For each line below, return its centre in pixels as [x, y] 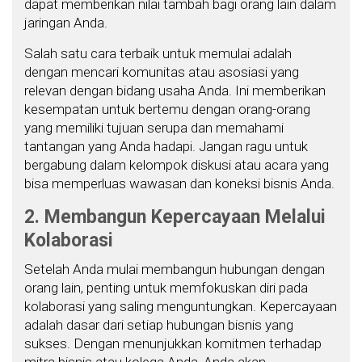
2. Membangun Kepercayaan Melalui [175, 217]
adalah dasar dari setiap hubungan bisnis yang [159, 324]
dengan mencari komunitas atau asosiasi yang [162, 72]
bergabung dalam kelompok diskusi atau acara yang [177, 164]
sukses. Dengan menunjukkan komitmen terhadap [173, 343]
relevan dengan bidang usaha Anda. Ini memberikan [175, 90]
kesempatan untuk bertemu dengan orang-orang [167, 109]
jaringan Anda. [66, 22]
